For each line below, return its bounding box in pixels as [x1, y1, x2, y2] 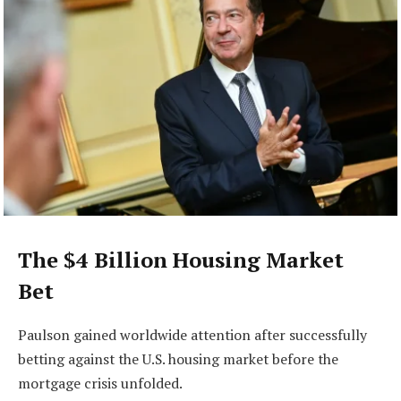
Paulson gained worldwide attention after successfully [18, 325, 367, 346]
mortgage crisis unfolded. [18, 373, 183, 394]
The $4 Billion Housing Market [18, 245, 344, 275]
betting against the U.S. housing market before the [18, 349, 338, 370]
